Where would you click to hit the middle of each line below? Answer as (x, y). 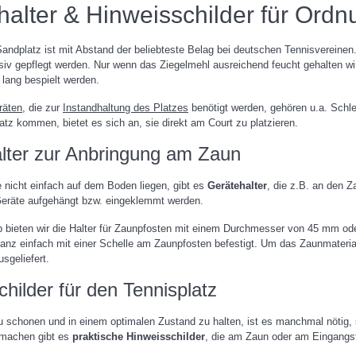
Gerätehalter (237, 186)
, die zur (43, 108)
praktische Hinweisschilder (139, 337)
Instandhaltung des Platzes (126, 108)
